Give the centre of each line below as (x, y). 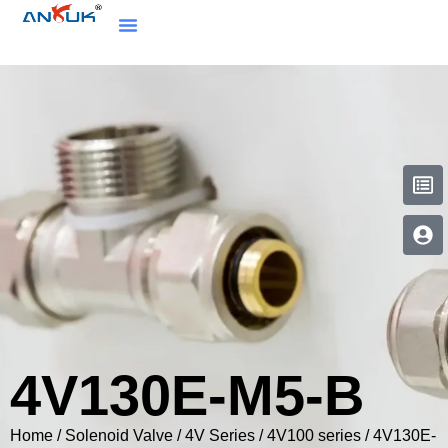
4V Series (220, 436)
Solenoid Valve (119, 436)
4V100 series (314, 436)
